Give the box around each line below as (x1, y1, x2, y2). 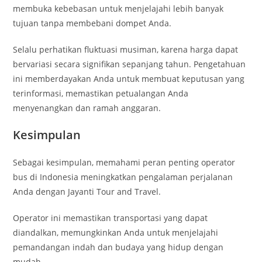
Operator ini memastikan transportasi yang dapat (13, 212, 208, 223)
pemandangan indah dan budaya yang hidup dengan (13, 242, 224, 253)
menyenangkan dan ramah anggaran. (13, 102, 161, 113)
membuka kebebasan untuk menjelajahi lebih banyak (13, 3, 224, 14)
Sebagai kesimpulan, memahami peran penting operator (13, 157, 236, 168)
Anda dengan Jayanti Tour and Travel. (13, 186, 161, 197)
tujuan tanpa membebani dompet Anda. (13, 18, 172, 29)
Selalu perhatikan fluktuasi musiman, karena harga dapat (13, 44, 239, 55)
